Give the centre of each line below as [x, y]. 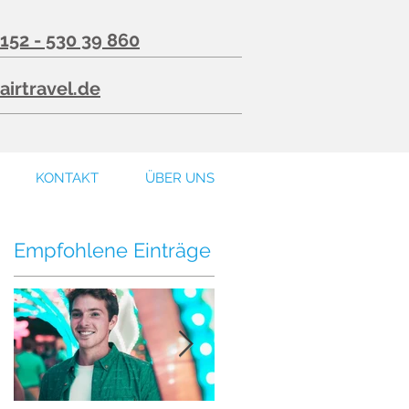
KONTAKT [67, 178]
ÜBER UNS [179, 178]
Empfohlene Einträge [112, 250]
